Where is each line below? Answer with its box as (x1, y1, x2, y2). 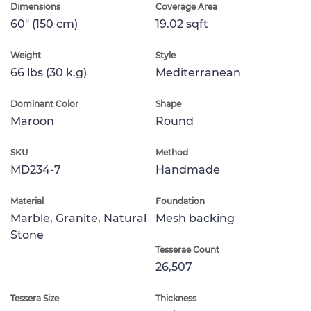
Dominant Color (10, 98, 78, 109)
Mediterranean (155, 65, 241, 79)
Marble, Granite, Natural (10, 211, 146, 225)
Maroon (10, 114, 54, 128)
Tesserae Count (155, 244, 219, 255)
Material (10, 195, 44, 206)
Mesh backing (155, 211, 235, 225)
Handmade (155, 162, 220, 176)
